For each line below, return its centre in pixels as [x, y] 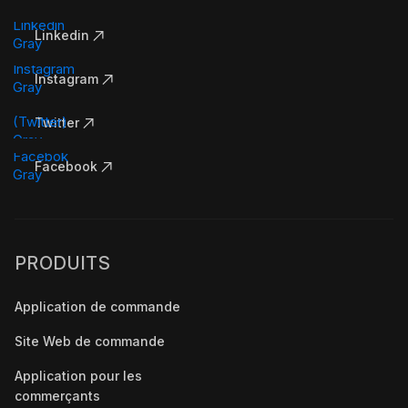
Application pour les [78, 375]
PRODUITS [63, 263]
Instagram [66, 79]
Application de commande [97, 306]
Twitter [57, 123]
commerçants [57, 395]
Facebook [66, 167]
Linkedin [62, 36]
